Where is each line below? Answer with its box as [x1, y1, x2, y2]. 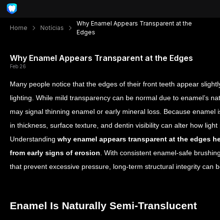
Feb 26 [10, 63, 26, 69]
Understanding [10, 135, 57, 143]
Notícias [40, 24, 64, 31]
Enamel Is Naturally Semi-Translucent [10, 200, 197, 211]
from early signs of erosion [10, 149, 100, 157]
